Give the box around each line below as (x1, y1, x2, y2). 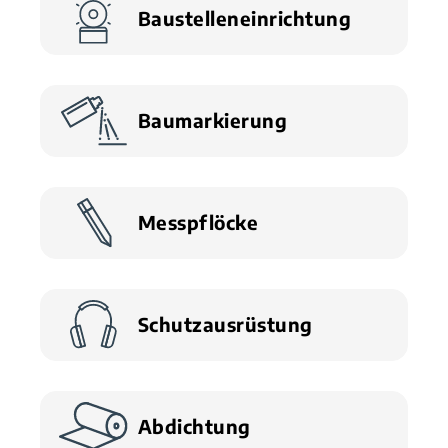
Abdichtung (137, 414, 251, 439)
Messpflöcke (137, 210, 258, 235)
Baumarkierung (137, 108, 287, 133)
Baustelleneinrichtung (137, 6, 351, 31)
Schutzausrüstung (137, 312, 313, 337)
